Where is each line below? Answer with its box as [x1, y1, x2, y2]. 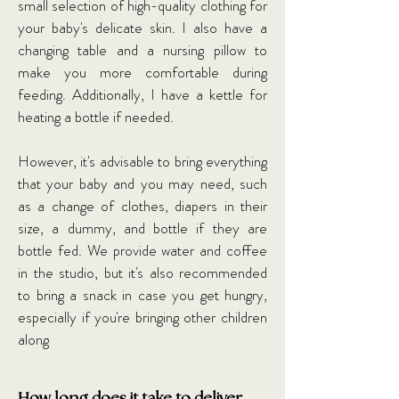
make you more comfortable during [18, 61, 267, 83]
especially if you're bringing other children [18, 306, 267, 328]
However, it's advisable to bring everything [18, 151, 267, 172]
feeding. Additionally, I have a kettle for [18, 84, 267, 105]
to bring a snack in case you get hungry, [18, 284, 267, 305]
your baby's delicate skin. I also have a [18, 17, 267, 38]
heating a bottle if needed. [18, 106, 174, 127]
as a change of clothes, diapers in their [18, 195, 267, 216]
